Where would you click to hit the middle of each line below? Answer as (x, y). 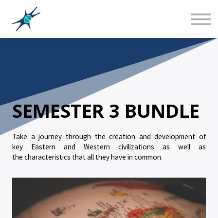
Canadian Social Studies (107, 17)
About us (107, 50)
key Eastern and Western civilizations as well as (109, 146)
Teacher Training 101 (109, 34)
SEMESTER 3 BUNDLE (106, 110)
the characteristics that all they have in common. (87, 156)
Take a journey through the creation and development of (109, 136)
